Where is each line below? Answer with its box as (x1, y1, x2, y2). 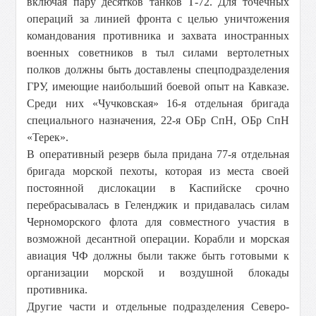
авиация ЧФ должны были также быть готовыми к (27, 250, 289, 262)
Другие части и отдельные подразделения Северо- (27, 300, 289, 312)
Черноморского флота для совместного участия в (27, 216, 289, 228)
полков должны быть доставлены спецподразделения (27, 63, 289, 75)
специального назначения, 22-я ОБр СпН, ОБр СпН (27, 114, 289, 126)
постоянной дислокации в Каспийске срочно (27, 182, 289, 194)
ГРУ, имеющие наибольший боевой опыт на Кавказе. (27, 80, 289, 92)
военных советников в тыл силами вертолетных (27, 47, 289, 59)
